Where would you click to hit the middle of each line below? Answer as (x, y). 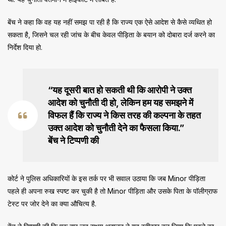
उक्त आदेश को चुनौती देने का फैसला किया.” (116, 128)
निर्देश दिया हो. (25, 47)
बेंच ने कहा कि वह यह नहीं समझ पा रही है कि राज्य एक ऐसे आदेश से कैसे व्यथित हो (110, 22)
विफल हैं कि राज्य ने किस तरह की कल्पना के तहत (124, 116)
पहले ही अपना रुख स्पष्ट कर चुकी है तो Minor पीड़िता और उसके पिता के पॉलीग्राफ (112, 191)
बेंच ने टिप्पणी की (73, 141)
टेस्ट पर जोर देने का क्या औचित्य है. (52, 204)
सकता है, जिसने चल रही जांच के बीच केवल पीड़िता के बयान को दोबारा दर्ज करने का (111, 35)
